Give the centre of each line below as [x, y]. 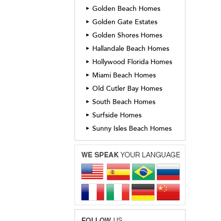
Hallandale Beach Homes [131, 49]
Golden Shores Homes [127, 35]
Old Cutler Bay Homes [127, 89]
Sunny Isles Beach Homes [132, 129]
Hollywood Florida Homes [132, 62]
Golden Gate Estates [125, 22]
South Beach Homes [124, 102]
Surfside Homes [117, 115]
